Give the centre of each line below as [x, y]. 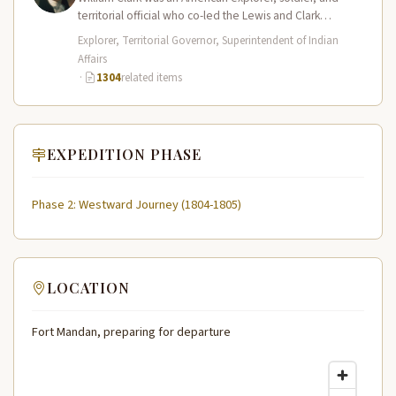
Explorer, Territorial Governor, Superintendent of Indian [208, 41]
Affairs [92, 60]
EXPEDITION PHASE [124, 155]
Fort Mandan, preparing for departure [131, 332]
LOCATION [88, 288]
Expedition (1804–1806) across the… [170, 34]
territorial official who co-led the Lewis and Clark [199, 16]
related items [151, 78]
